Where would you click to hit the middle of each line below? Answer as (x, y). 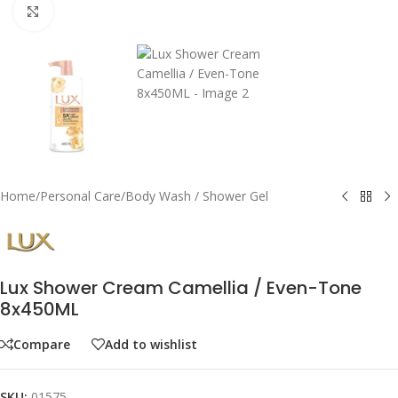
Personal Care (80, 196)
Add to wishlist (151, 344)
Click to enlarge (93, 11)
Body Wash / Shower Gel (197, 196)
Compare (42, 344)
